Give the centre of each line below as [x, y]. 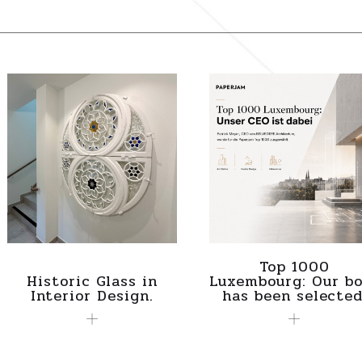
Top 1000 [294, 266]
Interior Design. [92, 295]
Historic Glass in [92, 281]
